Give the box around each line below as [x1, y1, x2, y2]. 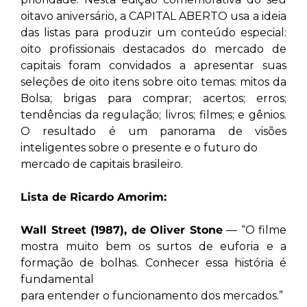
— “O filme [222, 223, 286, 237]
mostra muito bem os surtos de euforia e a [21, 240, 286, 254]
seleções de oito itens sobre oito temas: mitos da [21, 75, 286, 89]
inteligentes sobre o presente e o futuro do [21, 141, 258, 155]
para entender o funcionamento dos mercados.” [21, 289, 283, 303]
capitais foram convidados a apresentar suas [21, 59, 286, 73]
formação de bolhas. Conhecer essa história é [21, 256, 286, 270]
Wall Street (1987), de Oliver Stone [21, 223, 223, 237]
